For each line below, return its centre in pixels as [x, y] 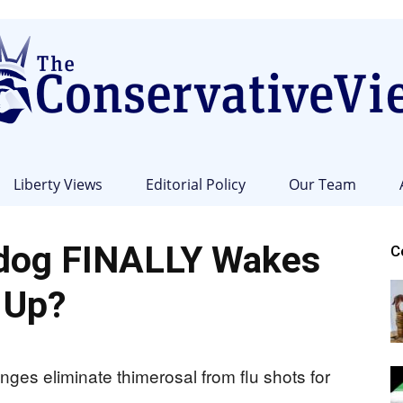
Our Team [322, 184]
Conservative [238, 337]
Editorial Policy [195, 184]
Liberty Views [58, 184]
